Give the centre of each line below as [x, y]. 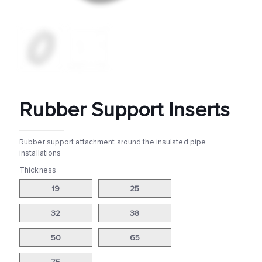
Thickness [38, 170]
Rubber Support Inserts [125, 110]
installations [40, 153]
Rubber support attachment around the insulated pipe [113, 142]
